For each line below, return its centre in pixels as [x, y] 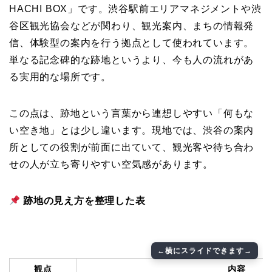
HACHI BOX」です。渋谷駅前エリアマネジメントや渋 [135, 9]
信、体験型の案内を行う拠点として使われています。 [132, 43]
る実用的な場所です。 [60, 77]
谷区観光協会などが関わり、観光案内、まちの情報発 [132, 26]
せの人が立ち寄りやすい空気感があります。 [111, 165]
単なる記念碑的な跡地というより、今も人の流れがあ [132, 60]
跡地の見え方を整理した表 [84, 201]
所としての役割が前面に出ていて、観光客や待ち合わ [132, 148]
